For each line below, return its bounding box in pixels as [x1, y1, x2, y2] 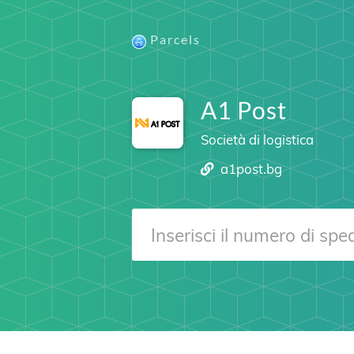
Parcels [150, 32, 201, 47]
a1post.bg [220, 160, 283, 177]
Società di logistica [200, 131, 314, 148]
